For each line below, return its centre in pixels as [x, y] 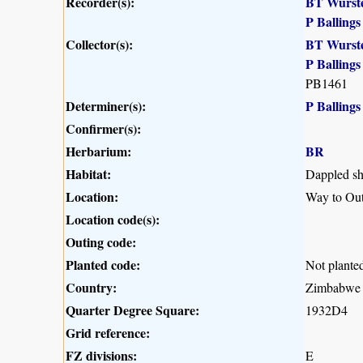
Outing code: [101, 241]
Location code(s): [113, 219]
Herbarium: [98, 151]
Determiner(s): [106, 105]
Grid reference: [108, 332]
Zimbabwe [333, 287]
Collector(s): [99, 44]
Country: [91, 287]
